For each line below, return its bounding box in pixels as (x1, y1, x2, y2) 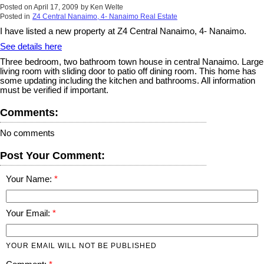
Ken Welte (90, 3, 123, 12)
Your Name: (6, 174, 54, 184)
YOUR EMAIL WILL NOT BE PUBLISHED (6, 242, 157, 250)
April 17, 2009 (34, 3, 78, 12)
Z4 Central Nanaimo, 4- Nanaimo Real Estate (32, 12, 177, 21)
